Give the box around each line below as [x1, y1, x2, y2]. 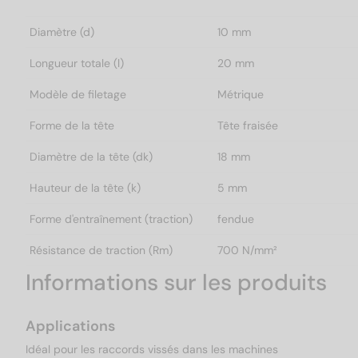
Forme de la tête [30, 118, 114, 133]
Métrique [217, 87, 264, 102]
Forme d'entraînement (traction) [30, 212, 193, 227]
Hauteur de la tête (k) [30, 181, 141, 196]
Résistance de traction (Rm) [30, 243, 173, 258]
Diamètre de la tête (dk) [30, 149, 153, 165]
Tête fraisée [217, 118, 278, 133]
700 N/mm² [217, 243, 277, 258]
